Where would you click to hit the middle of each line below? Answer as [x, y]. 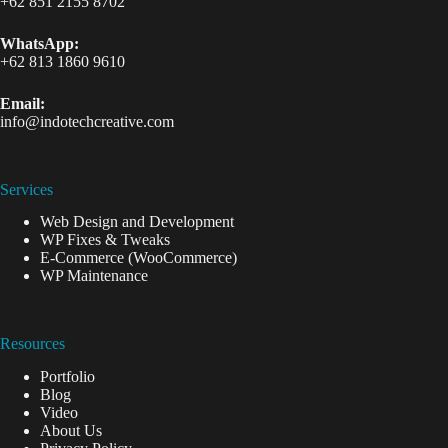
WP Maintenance [94, 276]
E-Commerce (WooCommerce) [138, 258]
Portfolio [67, 377]
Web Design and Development [137, 222]
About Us [71, 431]
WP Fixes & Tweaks [105, 240]
